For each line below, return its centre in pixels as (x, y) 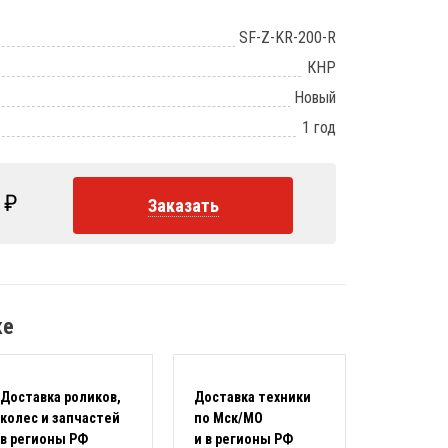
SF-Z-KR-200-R (287, 37)
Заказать (183, 205)
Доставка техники (252, 397)
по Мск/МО (228, 418)
